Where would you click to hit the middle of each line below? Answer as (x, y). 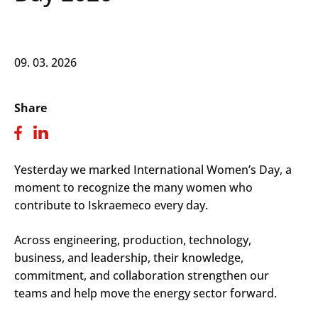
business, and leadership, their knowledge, (129, 257)
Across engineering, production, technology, (133, 240)
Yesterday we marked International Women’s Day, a (153, 169)
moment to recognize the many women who (133, 187)
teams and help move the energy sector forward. (146, 293)
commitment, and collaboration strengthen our (142, 275)
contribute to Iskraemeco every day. (111, 205)
